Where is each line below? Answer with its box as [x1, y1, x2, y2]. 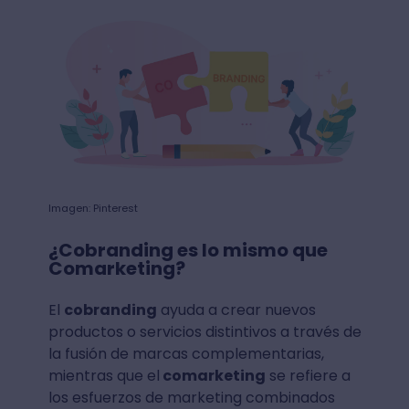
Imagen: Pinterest [47, 201, 138, 216]
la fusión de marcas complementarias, [47, 343, 324, 365]
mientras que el [47, 365, 160, 387]
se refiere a [265, 365, 351, 387]
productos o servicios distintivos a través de [47, 321, 362, 343]
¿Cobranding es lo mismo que [47, 237, 328, 264]
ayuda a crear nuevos [156, 299, 316, 321]
